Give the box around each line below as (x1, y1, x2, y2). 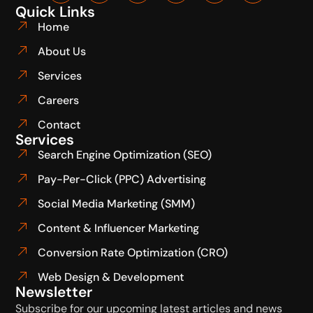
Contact (37, 117, 80, 132)
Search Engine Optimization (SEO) (37, 147, 212, 162)
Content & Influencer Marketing (37, 220, 199, 235)
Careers (37, 92, 79, 108)
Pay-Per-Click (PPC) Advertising (37, 171, 206, 187)
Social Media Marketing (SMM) (37, 196, 195, 211)
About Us (37, 43, 86, 59)
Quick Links (15, 1, 96, 21)
